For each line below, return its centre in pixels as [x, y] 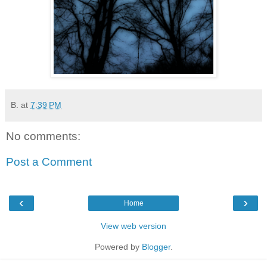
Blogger [156, 246]
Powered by [118, 246]
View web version [133, 226]
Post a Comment [49, 162]
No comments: [43, 136]
